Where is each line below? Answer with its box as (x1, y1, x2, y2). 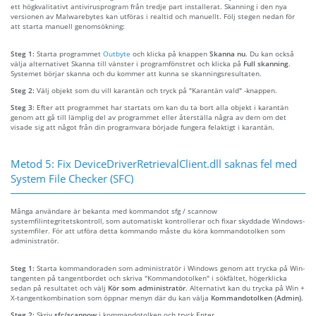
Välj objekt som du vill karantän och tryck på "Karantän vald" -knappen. (37, 85, 277, 95)
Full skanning (243, 58, 288, 68)
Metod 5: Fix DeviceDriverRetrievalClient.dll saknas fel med (11, 156, 297, 171)
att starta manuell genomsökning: (11, 20, 125, 31)
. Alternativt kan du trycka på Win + (186, 282, 305, 293)
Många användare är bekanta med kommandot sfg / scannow (11, 205, 217, 216)
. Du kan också (245, 48, 294, 59)
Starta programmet (37, 48, 103, 59)
